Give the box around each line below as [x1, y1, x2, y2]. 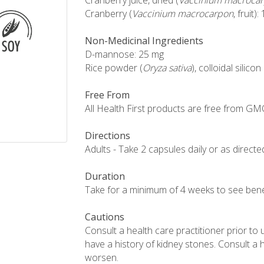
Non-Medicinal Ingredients [85, 34, 203, 47]
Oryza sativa [143, 61, 192, 74]
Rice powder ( [85, 61, 143, 74]
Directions [85, 129, 130, 142]
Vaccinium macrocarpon [132, 7, 233, 20]
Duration [85, 170, 125, 183]
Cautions [85, 210, 124, 223]
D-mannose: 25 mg [85, 48, 164, 61]
